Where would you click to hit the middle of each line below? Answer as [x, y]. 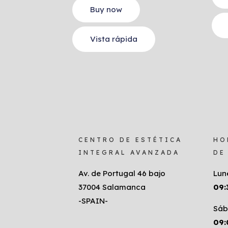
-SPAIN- [93, 201]
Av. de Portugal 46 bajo [122, 174]
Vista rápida [114, 39]
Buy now [106, 10]
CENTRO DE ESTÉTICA [130, 140]
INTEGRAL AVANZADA [129, 153]
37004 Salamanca [112, 187]
